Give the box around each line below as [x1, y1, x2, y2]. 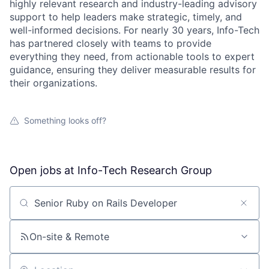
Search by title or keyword [9, 202, 130, 214]
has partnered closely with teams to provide [10, 37, 211, 50]
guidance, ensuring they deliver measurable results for [10, 64, 256, 76]
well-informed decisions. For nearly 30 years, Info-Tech [10, 24, 259, 37]
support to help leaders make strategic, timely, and [10, 11, 242, 23]
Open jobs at [10, 164, 77, 177]
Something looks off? [24, 115, 106, 126]
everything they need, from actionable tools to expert [10, 50, 255, 63]
